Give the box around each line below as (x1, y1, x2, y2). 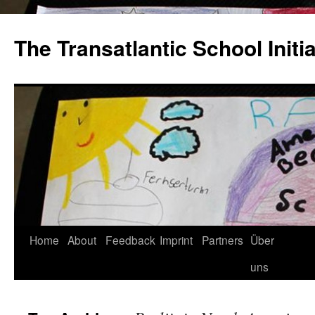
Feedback (105, 232, 155, 247)
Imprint (160, 232, 193, 247)
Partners (202, 232, 243, 247)
